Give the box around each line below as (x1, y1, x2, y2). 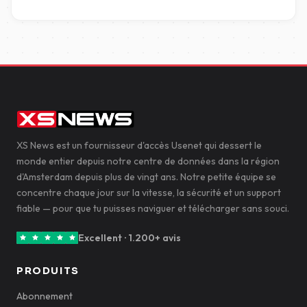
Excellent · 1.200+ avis (78, 231, 181, 244)
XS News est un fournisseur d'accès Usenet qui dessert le (16, 139, 262, 151)
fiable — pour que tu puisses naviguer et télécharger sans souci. (16, 202, 289, 214)
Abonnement (16, 290, 73, 302)
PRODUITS (16, 265, 79, 277)
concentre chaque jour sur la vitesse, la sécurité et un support (16, 186, 281, 199)
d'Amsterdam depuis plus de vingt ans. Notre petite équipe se (16, 171, 276, 183)
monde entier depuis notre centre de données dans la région (16, 155, 280, 167)
